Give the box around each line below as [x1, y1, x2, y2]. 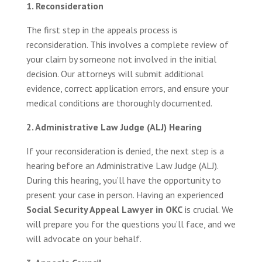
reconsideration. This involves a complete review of [26, 38, 229, 50]
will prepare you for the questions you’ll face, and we [26, 218, 236, 230]
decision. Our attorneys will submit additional [26, 67, 204, 80]
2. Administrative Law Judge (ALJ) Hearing [26, 120, 202, 133]
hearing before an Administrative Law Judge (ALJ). [26, 159, 218, 171]
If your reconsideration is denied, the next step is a [26, 144, 224, 157]
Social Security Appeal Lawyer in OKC [26, 203, 182, 215]
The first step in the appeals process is [26, 23, 178, 36]
